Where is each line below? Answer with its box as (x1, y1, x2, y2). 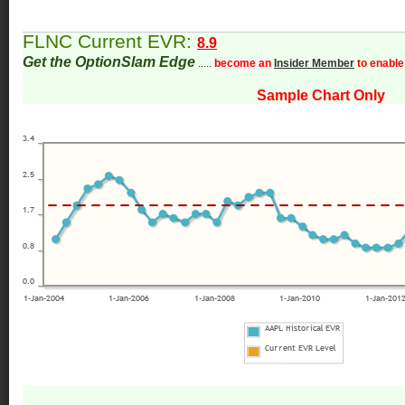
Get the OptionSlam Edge (23, 54, 195, 71)
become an (214, 57, 271, 71)
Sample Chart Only (257, 88, 385, 104)
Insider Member (274, 57, 354, 71)
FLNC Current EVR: (23, 31, 197, 53)
